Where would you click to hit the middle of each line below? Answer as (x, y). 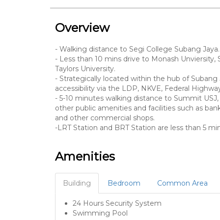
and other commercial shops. (105, 118)
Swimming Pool (100, 213)
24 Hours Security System (117, 203)
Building (77, 183)
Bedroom (124, 183)
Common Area (182, 183)
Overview (82, 27)
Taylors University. (85, 69)
